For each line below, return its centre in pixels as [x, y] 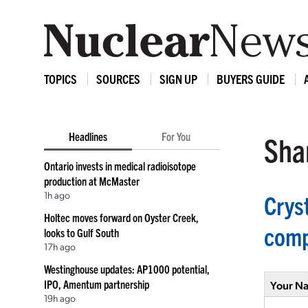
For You [176, 136]
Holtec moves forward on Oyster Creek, [121, 217]
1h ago [57, 195]
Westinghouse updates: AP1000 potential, [127, 269]
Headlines [88, 136]
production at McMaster [92, 181]
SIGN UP [178, 79]
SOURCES [118, 79]
